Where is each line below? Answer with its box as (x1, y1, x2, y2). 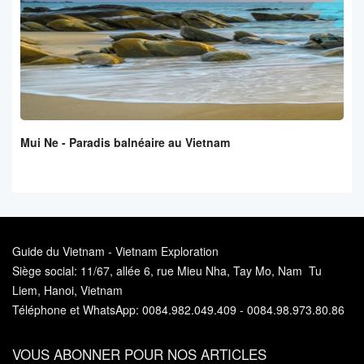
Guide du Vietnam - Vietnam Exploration (12, 243, 219, 260)
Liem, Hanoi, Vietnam (12, 282, 123, 299)
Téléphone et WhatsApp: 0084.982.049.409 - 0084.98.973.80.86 (12, 301, 344, 318)
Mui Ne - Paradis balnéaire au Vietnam (20, 134, 230, 151)
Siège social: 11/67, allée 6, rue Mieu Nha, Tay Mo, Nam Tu (12, 262, 322, 279)
